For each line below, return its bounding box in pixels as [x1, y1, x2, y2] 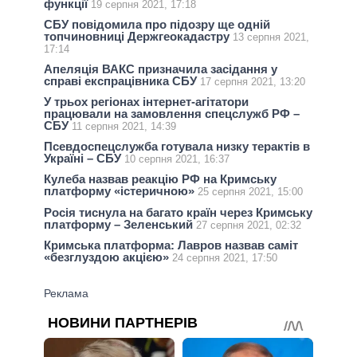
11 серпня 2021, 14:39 [72, 120, 176, 133]
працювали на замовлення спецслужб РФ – [44, 107, 300, 121]
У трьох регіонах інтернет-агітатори [44, 95, 249, 109]
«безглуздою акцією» [44, 249, 172, 264]
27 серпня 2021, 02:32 [196, 218, 301, 231]
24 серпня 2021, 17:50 [172, 251, 277, 264]
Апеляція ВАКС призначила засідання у [44, 61, 277, 76]
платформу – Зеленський [44, 217, 196, 231]
